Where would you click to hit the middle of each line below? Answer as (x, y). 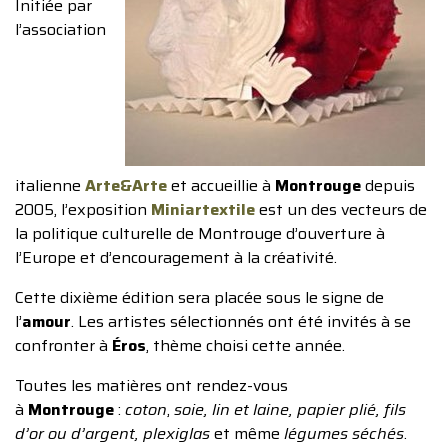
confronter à (63, 345)
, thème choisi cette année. (245, 345)
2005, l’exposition (81, 209)
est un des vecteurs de (341, 209)
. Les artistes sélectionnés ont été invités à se (241, 321)
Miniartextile (201, 209)
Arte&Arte (126, 185)
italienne (50, 185)
